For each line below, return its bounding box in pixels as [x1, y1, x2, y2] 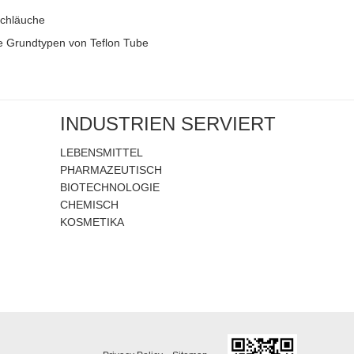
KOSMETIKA [60, 216, 124, 228]
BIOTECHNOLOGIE [60, 181, 160, 194]
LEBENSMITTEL [60, 146, 143, 159]
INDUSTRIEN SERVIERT [60, 113, 276, 134]
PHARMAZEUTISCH [60, 164, 162, 176]
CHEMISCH [60, 198, 119, 211]
